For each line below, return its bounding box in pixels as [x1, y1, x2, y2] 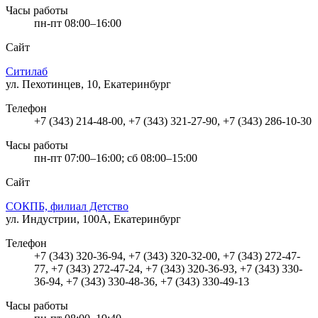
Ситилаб [6, 65, 48, 77]
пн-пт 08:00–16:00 [34, 16, 121, 29]
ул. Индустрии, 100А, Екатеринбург [6, 212, 181, 225]
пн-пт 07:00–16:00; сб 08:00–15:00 [34, 151, 197, 164]
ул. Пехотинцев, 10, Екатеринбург [6, 77, 171, 90]
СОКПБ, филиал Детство [6, 199, 128, 212]
